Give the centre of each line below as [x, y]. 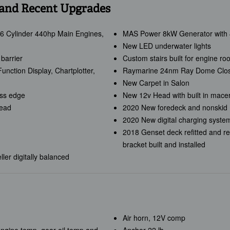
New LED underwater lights [167, 46]
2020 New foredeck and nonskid [175, 108]
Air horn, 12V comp [154, 218]
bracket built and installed [164, 145]
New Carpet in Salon [156, 83]
